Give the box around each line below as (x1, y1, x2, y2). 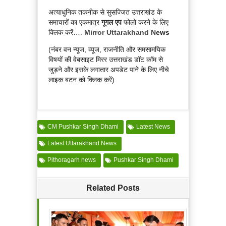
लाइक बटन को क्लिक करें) (48, 76, 115, 84)
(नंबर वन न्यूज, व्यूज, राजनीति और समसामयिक (48, 45, 165, 54)
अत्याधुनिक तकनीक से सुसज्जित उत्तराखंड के (48, 8, 162, 17)
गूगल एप (101, 18, 124, 27)
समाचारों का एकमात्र (48, 18, 101, 27)
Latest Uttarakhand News (47, 140, 117, 147)
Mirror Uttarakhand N (84, 28, 156, 37)
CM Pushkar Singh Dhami (47, 123, 119, 131)
